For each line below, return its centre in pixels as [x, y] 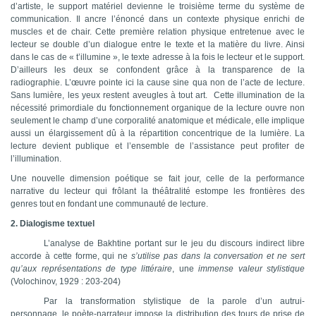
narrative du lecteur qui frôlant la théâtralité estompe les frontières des [158, 192]
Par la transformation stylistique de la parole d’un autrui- [174, 302]
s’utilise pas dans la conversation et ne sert [218, 256]
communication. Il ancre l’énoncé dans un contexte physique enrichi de [158, 19]
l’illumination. [36, 159]
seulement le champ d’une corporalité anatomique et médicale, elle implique [158, 121]
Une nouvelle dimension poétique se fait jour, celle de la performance [158, 179]
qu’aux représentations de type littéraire [91, 269]
